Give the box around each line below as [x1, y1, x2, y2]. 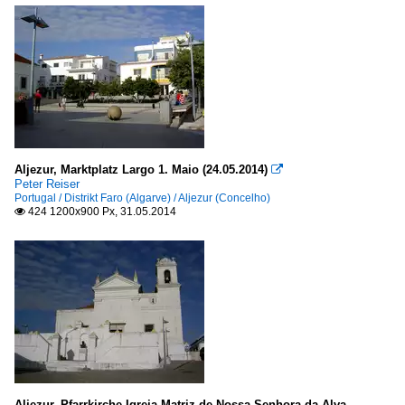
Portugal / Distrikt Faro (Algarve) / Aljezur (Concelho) [14, 192, 270, 204]
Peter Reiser [14, 177, 80, 191]
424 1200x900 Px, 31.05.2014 [25, 205, 176, 218]
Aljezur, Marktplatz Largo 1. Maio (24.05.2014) [14, 163, 268, 176]
